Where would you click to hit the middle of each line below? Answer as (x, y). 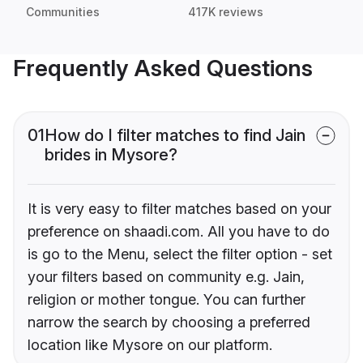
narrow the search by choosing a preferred (169, 322)
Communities (63, 12)
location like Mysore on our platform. (150, 345)
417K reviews (226, 12)
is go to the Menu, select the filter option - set (180, 254)
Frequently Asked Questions (163, 68)
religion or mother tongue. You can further (167, 300)
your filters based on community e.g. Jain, (166, 277)
